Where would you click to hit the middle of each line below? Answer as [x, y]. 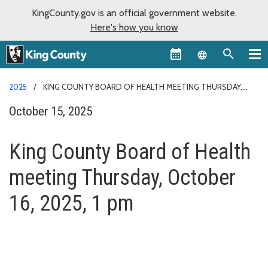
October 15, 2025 [51, 111]
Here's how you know [134, 27]
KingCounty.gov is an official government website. [134, 13]
